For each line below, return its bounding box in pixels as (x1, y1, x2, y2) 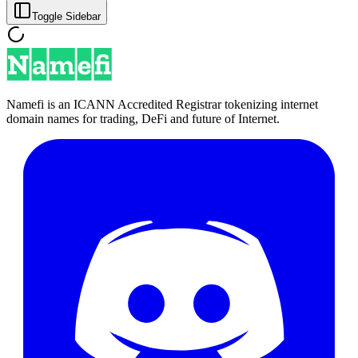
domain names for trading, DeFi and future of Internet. (6, 112, 280, 125)
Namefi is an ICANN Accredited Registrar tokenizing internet (6, 97, 318, 111)
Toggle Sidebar (32, 10, 101, 22)
